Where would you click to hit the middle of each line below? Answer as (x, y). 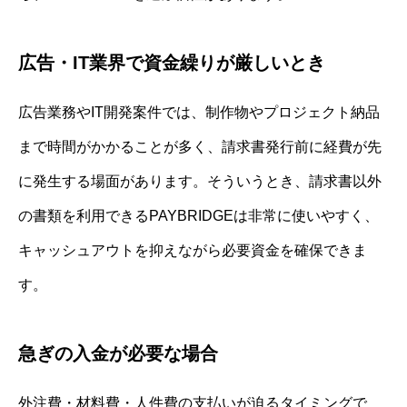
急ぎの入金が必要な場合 (118, 354)
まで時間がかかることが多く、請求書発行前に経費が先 (200, 147)
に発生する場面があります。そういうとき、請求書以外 (200, 182)
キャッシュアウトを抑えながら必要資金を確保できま (193, 251)
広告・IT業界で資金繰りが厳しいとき (172, 63)
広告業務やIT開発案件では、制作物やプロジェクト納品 (199, 113)
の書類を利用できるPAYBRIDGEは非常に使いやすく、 (199, 216)
